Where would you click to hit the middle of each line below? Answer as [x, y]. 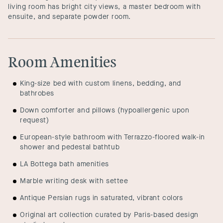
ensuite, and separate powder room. [70, 17]
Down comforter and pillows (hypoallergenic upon [105, 110]
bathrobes [37, 93]
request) [35, 120]
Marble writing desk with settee [74, 181]
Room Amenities [62, 62]
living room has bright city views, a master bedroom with [105, 7]
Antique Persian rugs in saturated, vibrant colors [102, 198]
